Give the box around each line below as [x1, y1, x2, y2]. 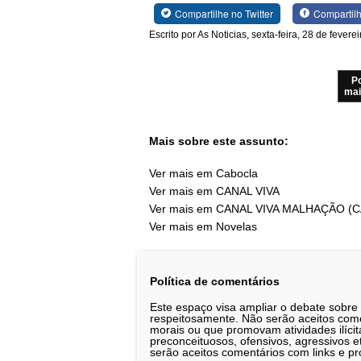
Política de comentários [150, 274, 280, 288]
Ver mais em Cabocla [149, 167, 258, 180]
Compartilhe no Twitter [174, 6, 273, 20]
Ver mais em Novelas [149, 220, 257, 234]
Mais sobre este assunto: [149, 134, 288, 147]
